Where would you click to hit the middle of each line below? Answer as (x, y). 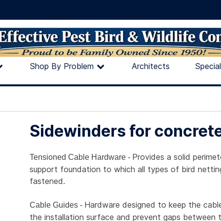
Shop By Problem (62, 66)
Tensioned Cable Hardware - (81, 157)
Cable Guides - (57, 205)
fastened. (49, 181)
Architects (151, 66)
